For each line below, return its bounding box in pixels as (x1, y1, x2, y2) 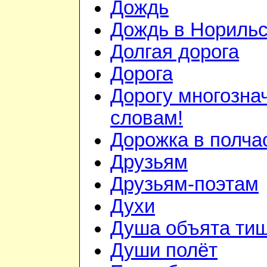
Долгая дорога (110, 41, 239, 63)
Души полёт (110, 240, 218, 262)
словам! (110, 107, 183, 129)
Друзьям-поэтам (110, 173, 259, 195)
